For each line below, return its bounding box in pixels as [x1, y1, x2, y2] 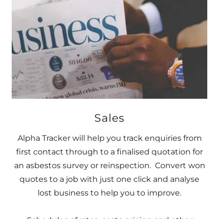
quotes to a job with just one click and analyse [20, 175, 199, 184]
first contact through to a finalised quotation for [16, 147, 203, 156]
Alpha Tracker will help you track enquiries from [17, 133, 202, 143]
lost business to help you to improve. [38, 188, 181, 197]
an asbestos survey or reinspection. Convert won [14, 161, 205, 170]
